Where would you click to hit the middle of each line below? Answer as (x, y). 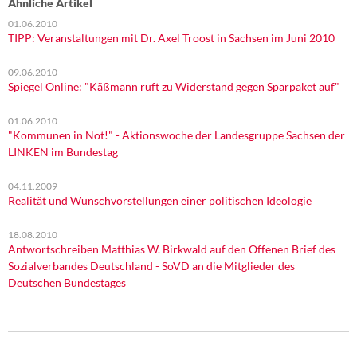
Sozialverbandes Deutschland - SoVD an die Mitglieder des (151, 266)
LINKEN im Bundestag (63, 152)
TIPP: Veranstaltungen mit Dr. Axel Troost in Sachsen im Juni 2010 (171, 38)
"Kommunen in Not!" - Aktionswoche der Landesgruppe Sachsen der (177, 135)
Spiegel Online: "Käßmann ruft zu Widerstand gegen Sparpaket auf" (174, 86)
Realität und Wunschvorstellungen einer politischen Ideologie (160, 200)
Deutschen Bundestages (67, 282)
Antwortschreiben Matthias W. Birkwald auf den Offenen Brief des (172, 249)
